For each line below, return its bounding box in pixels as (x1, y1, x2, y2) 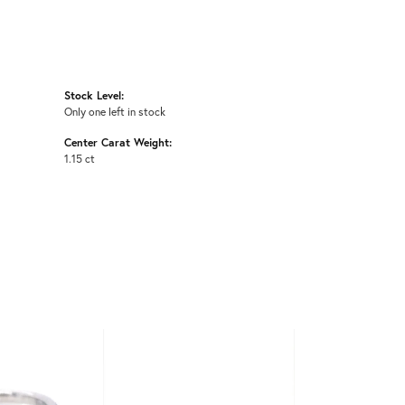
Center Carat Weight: (64, 135, 172, 150)
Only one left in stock (64, 104, 165, 119)
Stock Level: (64, 88, 124, 103)
